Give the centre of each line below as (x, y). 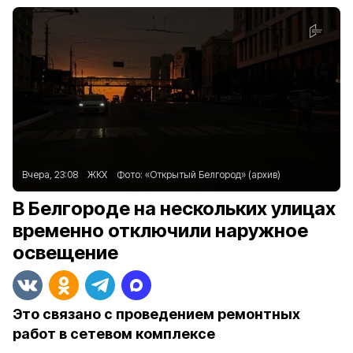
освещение (65, 253)
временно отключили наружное (160, 230)
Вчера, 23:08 (50, 175)
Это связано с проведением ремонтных (156, 314)
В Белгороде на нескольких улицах (174, 208)
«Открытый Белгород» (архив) (213, 175)
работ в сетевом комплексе (114, 334)
